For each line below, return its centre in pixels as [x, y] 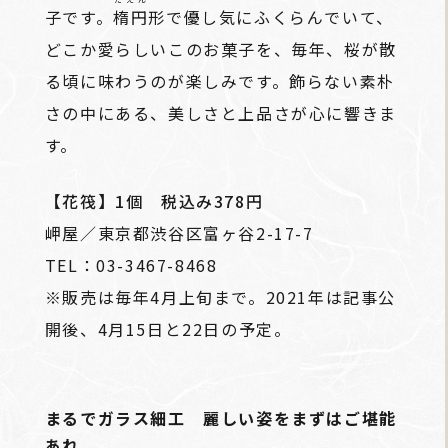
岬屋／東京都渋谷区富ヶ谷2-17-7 [179, 232]
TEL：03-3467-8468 [131, 264]
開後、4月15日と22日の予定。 [168, 328]
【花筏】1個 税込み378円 [154, 200]
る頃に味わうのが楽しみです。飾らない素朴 [219, 80]
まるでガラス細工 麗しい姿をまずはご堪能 [220, 417]
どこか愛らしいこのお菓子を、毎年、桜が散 [220, 48]
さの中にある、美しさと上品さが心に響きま [220, 112]
